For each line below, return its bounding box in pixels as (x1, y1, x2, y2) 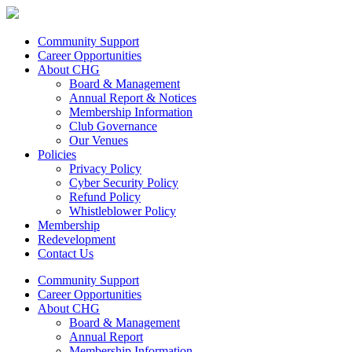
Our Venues (69, 134, 128, 147)
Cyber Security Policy (69, 176, 178, 189)
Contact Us (38, 247, 93, 260)
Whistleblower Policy (69, 204, 176, 218)
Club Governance (69, 119, 157, 133)
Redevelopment (38, 233, 115, 246)
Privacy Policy (69, 162, 141, 175)
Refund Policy (69, 190, 141, 203)
